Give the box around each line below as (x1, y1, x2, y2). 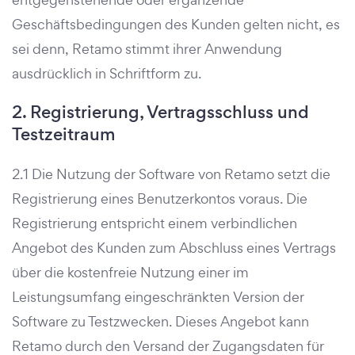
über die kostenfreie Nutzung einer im (12, 263, 249, 281)
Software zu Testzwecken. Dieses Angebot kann (12, 312, 309, 330)
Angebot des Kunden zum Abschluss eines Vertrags (12, 239, 336, 257)
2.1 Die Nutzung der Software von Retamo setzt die (12, 165, 330, 183)
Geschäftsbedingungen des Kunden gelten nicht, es (12, 15, 340, 33)
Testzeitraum (12, 122, 115, 147)
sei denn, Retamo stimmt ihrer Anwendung (12, 40, 282, 58)
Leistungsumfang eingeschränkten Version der (12, 288, 304, 306)
